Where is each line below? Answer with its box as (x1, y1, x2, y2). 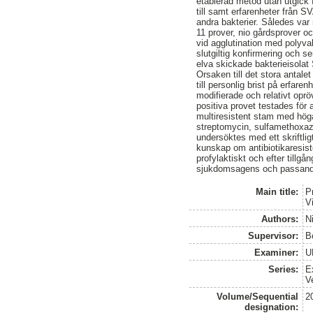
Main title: (256, 186, 299, 197)
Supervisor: (248, 230, 299, 241)
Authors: (261, 213, 299, 224)
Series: (268, 263, 299, 275)
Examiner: (254, 247, 299, 258)
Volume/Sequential (217, 291, 299, 302)
